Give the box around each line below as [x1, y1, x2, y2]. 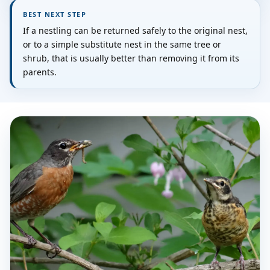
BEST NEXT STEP [23, 10, 87, 19]
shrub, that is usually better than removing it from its [23, 52, 239, 64]
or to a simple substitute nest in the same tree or [23, 39, 221, 51]
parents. [23, 66, 57, 78]
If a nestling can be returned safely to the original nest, [23, 25, 248, 37]
